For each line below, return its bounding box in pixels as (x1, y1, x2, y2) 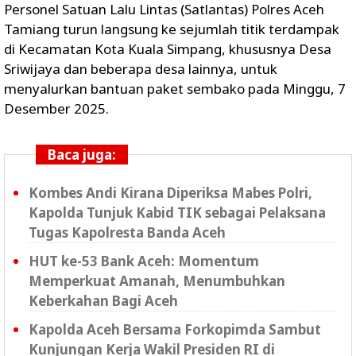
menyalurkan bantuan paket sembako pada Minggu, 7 (4, 79, 346, 98)
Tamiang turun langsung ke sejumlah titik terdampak (4, 19, 339, 38)
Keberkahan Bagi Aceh (29, 291, 178, 310)
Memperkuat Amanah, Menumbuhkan (29, 271, 285, 290)
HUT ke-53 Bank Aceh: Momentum (29, 251, 259, 270)
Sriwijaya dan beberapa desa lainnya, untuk (4, 59, 277, 78)
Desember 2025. (4, 99, 109, 118)
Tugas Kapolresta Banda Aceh (29, 222, 226, 242)
